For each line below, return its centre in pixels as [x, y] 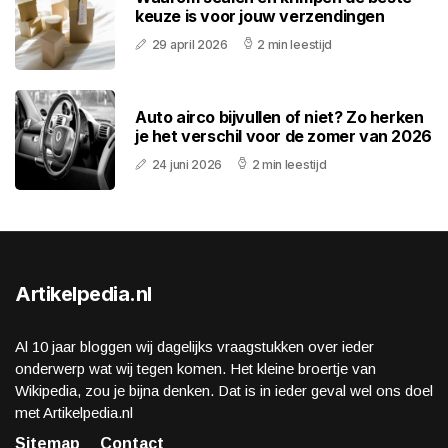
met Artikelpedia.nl [74, 413]
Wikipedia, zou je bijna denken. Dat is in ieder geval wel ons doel [224, 391]
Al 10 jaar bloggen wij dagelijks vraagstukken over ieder [194, 347]
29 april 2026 [189, 45]
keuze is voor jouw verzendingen [260, 16]
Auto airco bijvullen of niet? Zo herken [279, 117]
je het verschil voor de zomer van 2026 [283, 136]
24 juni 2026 [187, 165]
